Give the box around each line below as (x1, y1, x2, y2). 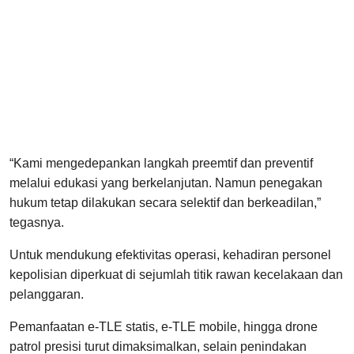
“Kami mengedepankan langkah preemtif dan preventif (9, 156, 313, 171)
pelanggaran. (9, 288, 84, 302)
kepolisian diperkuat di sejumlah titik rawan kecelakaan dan (9, 268, 343, 282)
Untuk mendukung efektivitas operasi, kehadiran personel (9, 248, 331, 262)
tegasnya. (9, 216, 64, 230)
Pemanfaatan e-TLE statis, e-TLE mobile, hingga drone (9, 320, 318, 334)
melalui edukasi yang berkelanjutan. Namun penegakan (9, 176, 322, 190)
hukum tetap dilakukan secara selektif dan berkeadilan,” (9, 196, 321, 210)
